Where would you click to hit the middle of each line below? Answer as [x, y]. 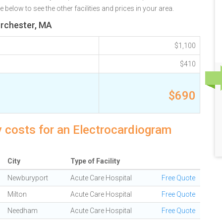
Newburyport [28, 178]
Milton [17, 194]
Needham [23, 211]
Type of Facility [95, 161]
